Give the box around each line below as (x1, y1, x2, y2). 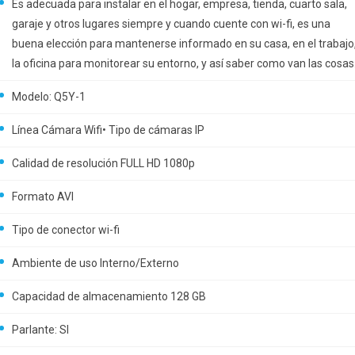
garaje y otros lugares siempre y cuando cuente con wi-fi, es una (12, 17, 330, 30)
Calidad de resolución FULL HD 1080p (12, 157, 195, 170)
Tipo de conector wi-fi (12, 223, 120, 236)
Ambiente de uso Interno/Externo (12, 257, 179, 269)
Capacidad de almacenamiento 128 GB (12, 290, 206, 303)
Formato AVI (12, 190, 74, 203)
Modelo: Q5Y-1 (12, 90, 86, 103)
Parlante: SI (12, 323, 69, 336)
